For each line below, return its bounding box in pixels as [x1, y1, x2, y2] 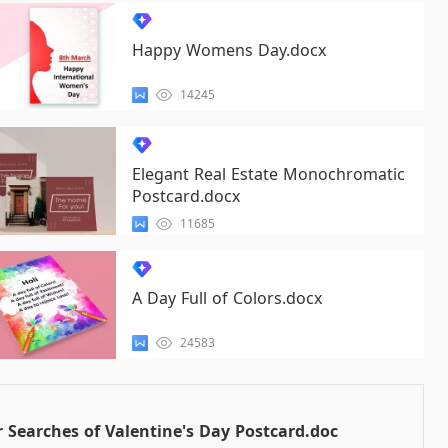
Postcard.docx [131, 185, 240, 207]
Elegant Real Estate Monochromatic [131, 163, 405, 185]
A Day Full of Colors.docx [131, 287, 322, 309]
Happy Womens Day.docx [131, 39, 326, 61]
